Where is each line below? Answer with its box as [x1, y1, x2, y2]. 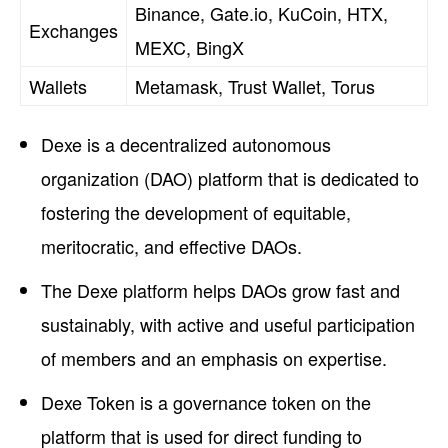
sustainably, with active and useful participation [41, 310, 415, 337]
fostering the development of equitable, [41, 198, 351, 225]
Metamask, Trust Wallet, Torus [135, 72, 375, 99]
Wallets [29, 72, 87, 99]
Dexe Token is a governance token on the [41, 388, 371, 415]
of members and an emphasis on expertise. [41, 344, 387, 371]
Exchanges [29, 16, 118, 43]
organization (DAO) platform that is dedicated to [41, 164, 419, 191]
